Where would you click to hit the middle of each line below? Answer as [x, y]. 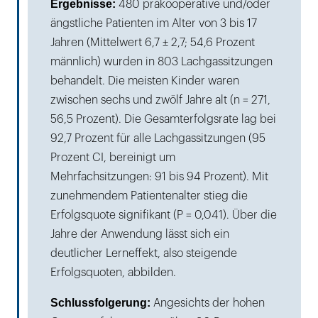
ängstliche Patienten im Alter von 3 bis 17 [154, 23]
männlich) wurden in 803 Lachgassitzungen [161, 61]
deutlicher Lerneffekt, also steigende [144, 253]
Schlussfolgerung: [100, 302]
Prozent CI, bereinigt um [113, 157]
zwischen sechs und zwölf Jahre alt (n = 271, [160, 100]
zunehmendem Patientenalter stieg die [149, 196]
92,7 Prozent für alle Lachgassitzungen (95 [158, 138]
